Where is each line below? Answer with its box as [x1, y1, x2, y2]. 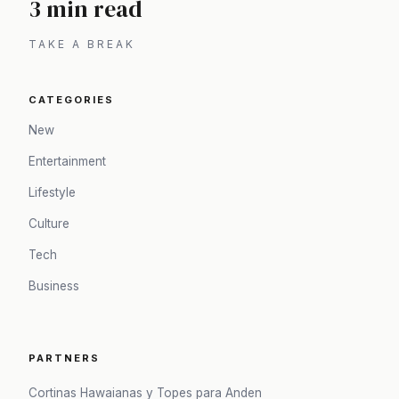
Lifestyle [28, 185, 76, 200]
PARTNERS [28, 352, 100, 365]
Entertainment [28, 154, 106, 169]
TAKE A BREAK [28, 37, 135, 51]
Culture [28, 216, 69, 232]
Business [28, 279, 79, 294]
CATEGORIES [28, 94, 114, 107]
